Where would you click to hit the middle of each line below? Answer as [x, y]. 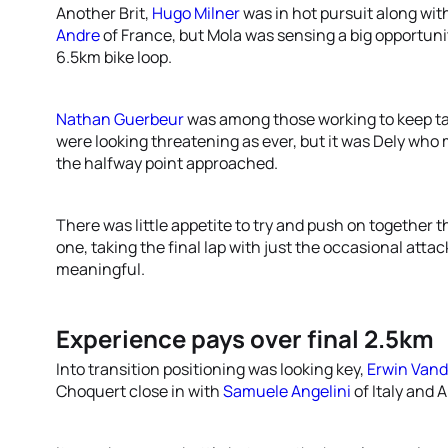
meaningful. [100, 269]
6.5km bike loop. [114, 57]
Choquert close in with [139, 391]
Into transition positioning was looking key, [211, 369]
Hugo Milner [196, 13]
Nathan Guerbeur [120, 119]
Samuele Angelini [287, 391]
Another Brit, [104, 13]
